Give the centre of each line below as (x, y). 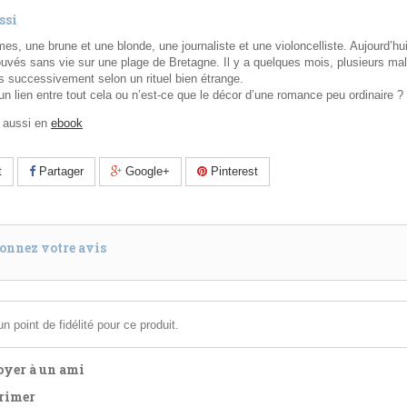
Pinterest (233, 172)
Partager (60, 172)
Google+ (146, 172)
